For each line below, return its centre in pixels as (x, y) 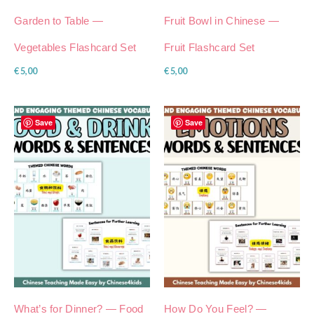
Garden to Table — (59, 20)
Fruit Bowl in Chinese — (221, 20)
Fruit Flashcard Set (210, 47)
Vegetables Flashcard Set (75, 47)
